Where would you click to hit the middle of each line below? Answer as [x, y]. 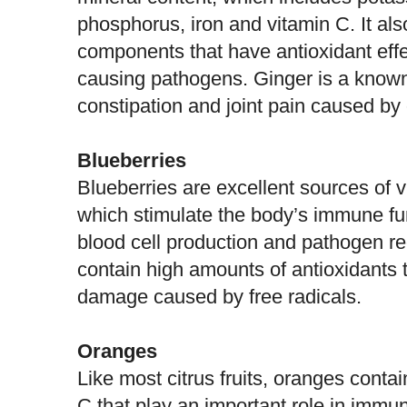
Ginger [283, 78]
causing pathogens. [165, 78]
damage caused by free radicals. [219, 296]
